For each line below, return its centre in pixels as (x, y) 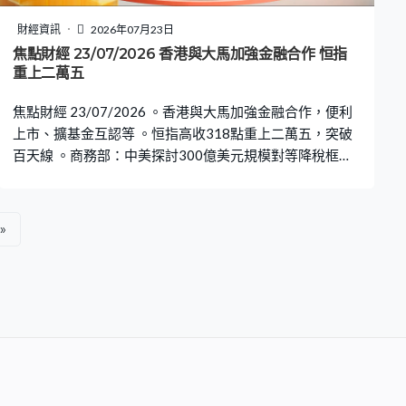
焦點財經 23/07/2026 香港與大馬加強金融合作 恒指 (180, 53)
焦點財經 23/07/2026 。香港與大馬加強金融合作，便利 (183, 111)
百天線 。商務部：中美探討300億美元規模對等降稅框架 (183, 155)
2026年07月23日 (131, 29)
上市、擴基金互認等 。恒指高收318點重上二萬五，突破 (183, 133)
